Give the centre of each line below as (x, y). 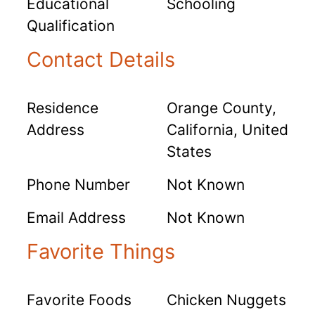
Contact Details (101, 59)
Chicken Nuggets (226, 300)
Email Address (76, 217)
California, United (227, 129)
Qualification (71, 25)
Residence (63, 108)
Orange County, (221, 108)
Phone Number (78, 184)
